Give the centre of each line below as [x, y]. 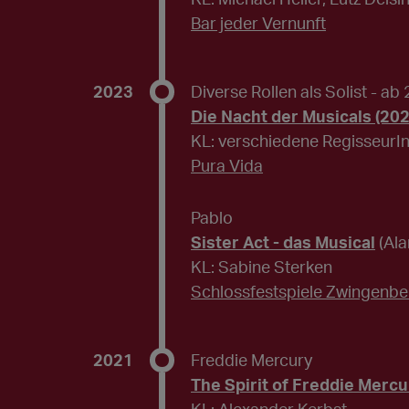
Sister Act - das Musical [283, 242]
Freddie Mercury [252, 360]
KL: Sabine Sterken [262, 267]
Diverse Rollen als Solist [279, 92]
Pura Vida [227, 166]
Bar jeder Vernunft [258, 23]
